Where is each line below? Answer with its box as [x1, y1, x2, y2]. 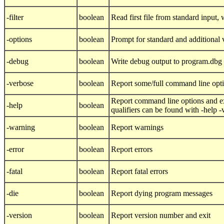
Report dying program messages [111, 189, 212, 198]
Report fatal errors [111, 167, 168, 176]
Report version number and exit [111, 211, 210, 220]
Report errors [111, 145, 152, 154]
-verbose [6, 79, 33, 88]
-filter [6, 13, 23, 22]
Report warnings [111, 123, 163, 132]
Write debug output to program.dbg [111, 57, 222, 66]
